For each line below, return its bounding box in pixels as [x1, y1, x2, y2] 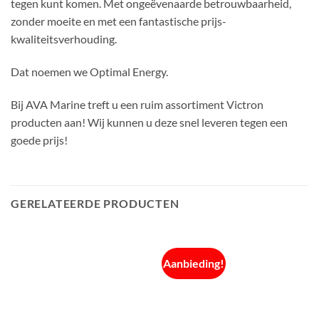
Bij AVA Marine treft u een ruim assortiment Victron [11, 97, 263, 111]
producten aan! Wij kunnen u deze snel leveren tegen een [11, 115, 288, 129]
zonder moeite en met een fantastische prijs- [11, 14, 226, 28]
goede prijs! [11, 132, 68, 147]
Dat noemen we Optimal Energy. [11, 64, 168, 78]
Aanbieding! [163, 256, 225, 270]
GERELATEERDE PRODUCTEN [11, 196, 179, 210]
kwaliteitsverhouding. [11, 32, 117, 46]
